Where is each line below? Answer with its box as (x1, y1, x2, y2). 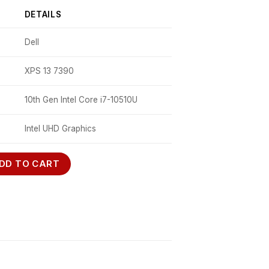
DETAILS (24, 9, 62, 19)
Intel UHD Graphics (24, 123, 96, 133)
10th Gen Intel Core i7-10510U (24, 94, 138, 104)
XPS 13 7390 (24, 65, 74, 76)
